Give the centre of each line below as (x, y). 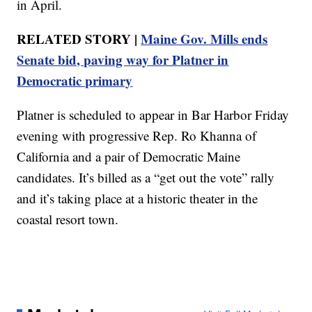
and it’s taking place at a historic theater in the (138, 198)
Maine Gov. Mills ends (204, 38)
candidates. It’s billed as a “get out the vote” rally (146, 177)
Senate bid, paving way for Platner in (123, 59)
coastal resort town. (68, 219)
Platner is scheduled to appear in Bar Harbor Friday (153, 114)
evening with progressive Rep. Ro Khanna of (137, 135)
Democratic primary (75, 80)
